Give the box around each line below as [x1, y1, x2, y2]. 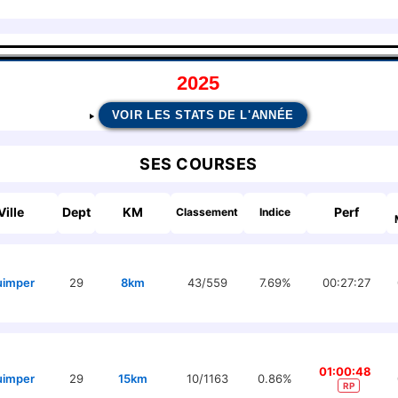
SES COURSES [139, 155, 258, 173]
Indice [259, 205, 291, 219]
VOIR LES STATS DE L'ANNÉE [111, 108, 294, 122]
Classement [176, 205, 238, 219]
